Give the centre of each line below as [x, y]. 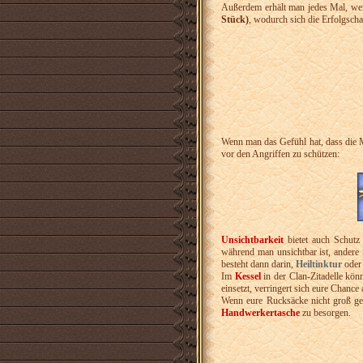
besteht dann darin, [258, 265]
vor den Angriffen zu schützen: [280, 154]
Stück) [235, 19]
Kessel [248, 277]
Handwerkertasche [261, 313]
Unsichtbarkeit [252, 240]
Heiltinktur [319, 265]
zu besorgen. [325, 313]
